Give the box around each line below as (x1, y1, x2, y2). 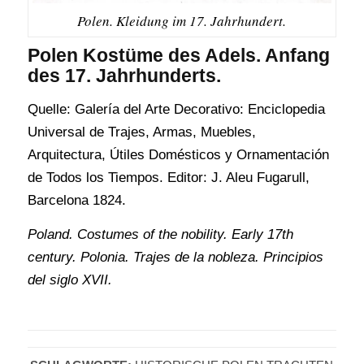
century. (27, 249, 80, 266)
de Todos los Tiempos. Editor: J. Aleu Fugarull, (27, 169, 310, 185)
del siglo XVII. (27, 272, 112, 288)
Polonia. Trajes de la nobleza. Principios (80, 249, 323, 266)
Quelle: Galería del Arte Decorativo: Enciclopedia (27, 101, 325, 117)
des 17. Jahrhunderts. (27, 65, 221, 87)
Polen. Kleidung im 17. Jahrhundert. (77, 11, 287, 31)
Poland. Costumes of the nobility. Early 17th (27, 227, 293, 243)
